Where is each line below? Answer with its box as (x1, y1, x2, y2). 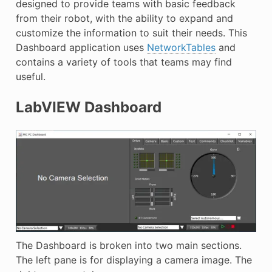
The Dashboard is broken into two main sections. (15, 239, 242, 252)
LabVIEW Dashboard (15, 98, 161, 116)
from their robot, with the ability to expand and (15, 12, 233, 24)
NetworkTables (146, 41, 216, 53)
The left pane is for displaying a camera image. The (15, 254, 252, 267)
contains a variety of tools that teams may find (15, 55, 232, 68)
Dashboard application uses (15, 41, 147, 53)
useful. (15, 70, 46, 83)
